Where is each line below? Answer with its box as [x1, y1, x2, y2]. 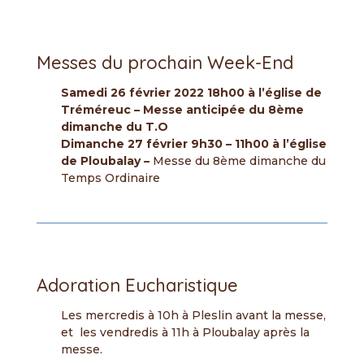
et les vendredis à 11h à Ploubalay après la [60, 325, 310, 340]
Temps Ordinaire [60, 171, 160, 185]
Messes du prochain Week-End [36, 51, 293, 74]
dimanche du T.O [60, 119, 168, 134]
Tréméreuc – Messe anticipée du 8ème [60, 102, 304, 117]
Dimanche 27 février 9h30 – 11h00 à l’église [60, 136, 327, 151]
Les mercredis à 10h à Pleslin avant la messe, [60, 308, 326, 323]
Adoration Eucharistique [36, 274, 238, 297]
